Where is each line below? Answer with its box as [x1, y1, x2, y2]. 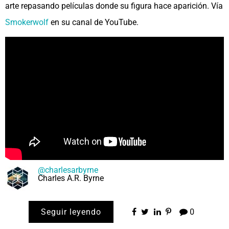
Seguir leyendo [40, 207, 101, 217]
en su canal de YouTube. [51, 17, 139, 27]
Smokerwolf [5, 17, 51, 27]
